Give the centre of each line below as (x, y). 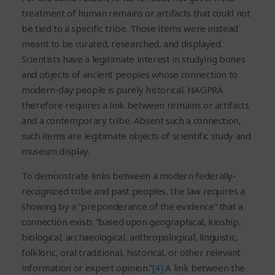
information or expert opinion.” (87, 267)
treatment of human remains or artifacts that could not (136, 13)
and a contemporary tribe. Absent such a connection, (131, 120)
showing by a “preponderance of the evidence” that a (132, 206)
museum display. (56, 151)
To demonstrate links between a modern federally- (129, 175)
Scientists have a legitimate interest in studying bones (134, 59)
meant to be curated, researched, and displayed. (122, 43)
